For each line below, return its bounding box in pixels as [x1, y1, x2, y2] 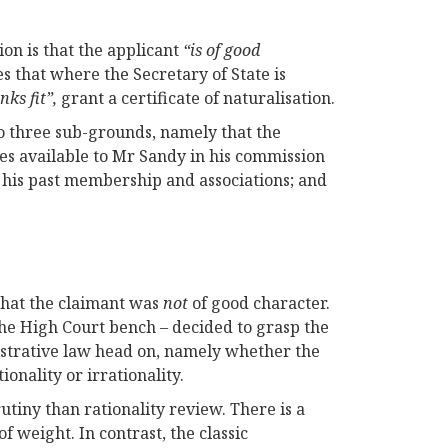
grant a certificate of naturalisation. [61, 86, 335, 109]
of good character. [188, 291, 330, 314]
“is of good [183, 38, 260, 61]
